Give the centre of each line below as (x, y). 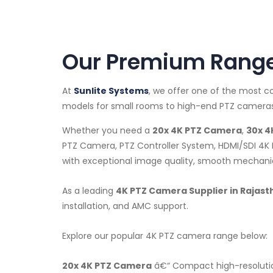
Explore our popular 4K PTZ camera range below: (165, 236)
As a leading (89, 190)
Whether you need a (107, 130)
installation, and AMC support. (125, 206)
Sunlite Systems (111, 90)
